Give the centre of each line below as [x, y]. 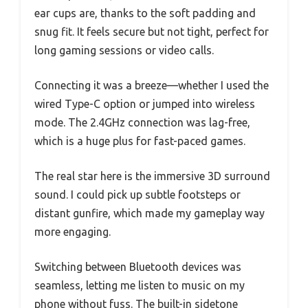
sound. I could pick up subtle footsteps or [137, 195]
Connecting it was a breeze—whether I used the [152, 86]
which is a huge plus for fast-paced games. [140, 141]
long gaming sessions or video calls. [124, 51]
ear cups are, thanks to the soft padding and [145, 13]
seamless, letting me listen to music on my [140, 286]
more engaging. [73, 232]
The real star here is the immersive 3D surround [152, 176]
